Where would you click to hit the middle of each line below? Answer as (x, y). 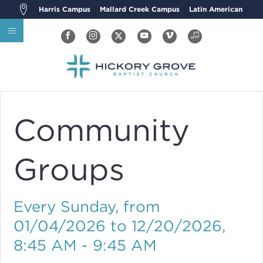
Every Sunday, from (87, 206)
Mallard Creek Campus (140, 9)
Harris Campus (65, 9)
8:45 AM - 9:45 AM (85, 245)
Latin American (216, 9)
